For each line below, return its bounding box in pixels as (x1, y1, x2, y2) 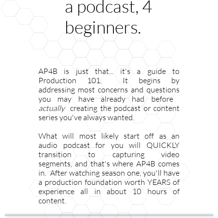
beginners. (64, 16, 141, 37)
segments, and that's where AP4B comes (38, 159, 180, 168)
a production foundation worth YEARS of (38, 177, 180, 187)
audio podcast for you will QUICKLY (38, 140, 180, 150)
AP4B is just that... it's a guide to (38, 66, 180, 76)
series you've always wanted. (38, 112, 137, 122)
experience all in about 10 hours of (38, 186, 180, 196)
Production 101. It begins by (38, 75, 180, 85)
